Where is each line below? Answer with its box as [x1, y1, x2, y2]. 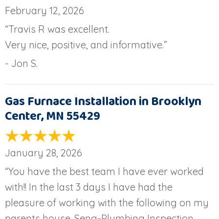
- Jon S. [5, 57, 38, 69]
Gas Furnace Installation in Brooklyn [5, 91, 201, 111]
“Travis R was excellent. [5, 22, 109, 35]
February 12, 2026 [5, 4, 84, 17]
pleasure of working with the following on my [5, 196, 209, 209]
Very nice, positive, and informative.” [5, 38, 167, 51]
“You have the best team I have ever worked [5, 165, 204, 177]
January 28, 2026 [5, 146, 82, 159]
